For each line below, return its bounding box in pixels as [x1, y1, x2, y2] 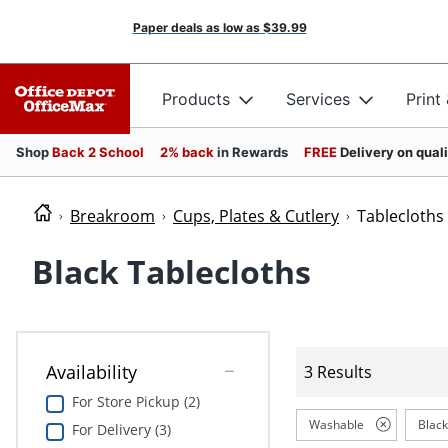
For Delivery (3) [71, 420, 171, 440]
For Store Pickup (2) [71, 392, 200, 412]
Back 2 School [52, 144, 144, 160]
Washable [308, 415, 364, 433]
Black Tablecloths [32, 250, 311, 294]
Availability [45, 360, 137, 385]
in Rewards [217, 144, 288, 160]
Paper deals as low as [132, 20, 260, 35]
